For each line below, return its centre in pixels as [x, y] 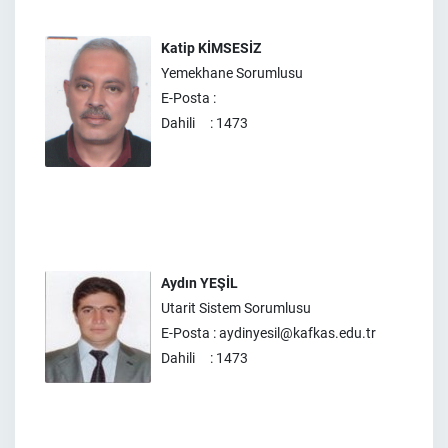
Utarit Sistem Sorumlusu [236, 308]
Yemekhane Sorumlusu [232, 73]
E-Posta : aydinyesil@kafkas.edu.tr [268, 333]
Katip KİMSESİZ [211, 48]
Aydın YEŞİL [199, 283]
